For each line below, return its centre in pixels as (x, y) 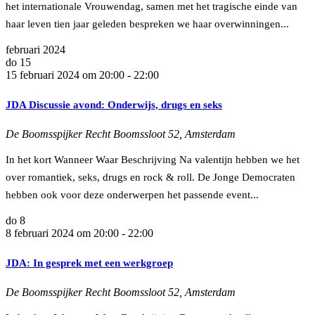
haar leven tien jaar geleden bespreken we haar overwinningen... (147, 24)
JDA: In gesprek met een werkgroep (89, 263)
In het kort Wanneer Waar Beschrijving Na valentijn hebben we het (153, 159)
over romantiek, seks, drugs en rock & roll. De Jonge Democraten (150, 177)
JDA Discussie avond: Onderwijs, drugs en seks (114, 104)
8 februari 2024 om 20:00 (62, 233)
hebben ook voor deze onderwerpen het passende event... (132, 194)
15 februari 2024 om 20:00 (65, 75)
